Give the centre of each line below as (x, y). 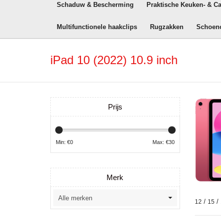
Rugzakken (167, 27)
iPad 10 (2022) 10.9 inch (114, 60)
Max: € (160, 142)
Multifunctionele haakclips (97, 27)
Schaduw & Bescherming (95, 5)
